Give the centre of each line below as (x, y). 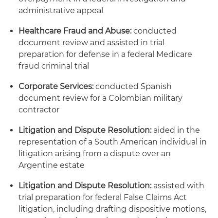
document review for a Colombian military (100, 98)
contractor (39, 110)
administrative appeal (61, 10)
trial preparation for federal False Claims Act (103, 197)
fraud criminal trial (54, 66)
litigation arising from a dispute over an (95, 154)
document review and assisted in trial (91, 43)
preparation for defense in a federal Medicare (105, 54)
